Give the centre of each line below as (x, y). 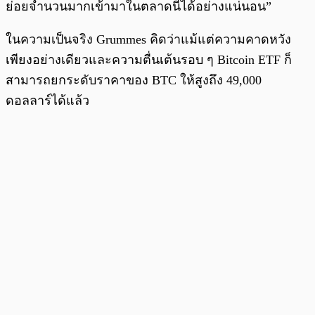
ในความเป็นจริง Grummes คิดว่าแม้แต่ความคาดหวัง (148, 39)
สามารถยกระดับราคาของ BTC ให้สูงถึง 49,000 (134, 80)
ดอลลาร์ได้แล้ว (47, 100)
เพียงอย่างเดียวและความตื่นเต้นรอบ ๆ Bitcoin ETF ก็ (149, 59)
